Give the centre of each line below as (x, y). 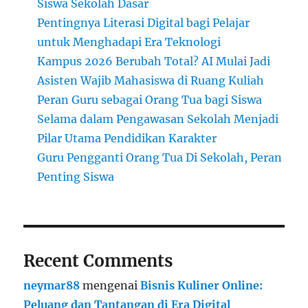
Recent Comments (98, 261)
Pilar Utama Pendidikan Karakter (127, 139)
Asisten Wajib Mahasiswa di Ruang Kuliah (151, 81)
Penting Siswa (76, 177)
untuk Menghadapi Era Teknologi (129, 42)
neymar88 (52, 286)
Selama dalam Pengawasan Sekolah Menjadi (158, 119)
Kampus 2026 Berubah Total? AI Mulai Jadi (154, 62)
